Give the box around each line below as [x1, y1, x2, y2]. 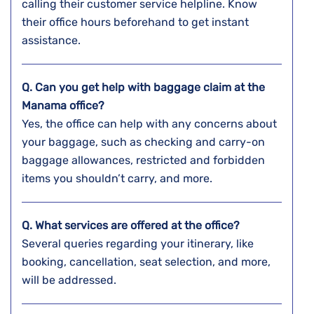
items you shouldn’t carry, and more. [22, 172, 215, 186]
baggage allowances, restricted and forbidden [22, 153, 265, 168]
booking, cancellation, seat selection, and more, [22, 255, 271, 269]
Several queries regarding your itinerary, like [22, 237, 254, 251]
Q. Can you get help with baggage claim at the [22, 81, 265, 95]
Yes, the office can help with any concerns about [22, 117, 277, 131]
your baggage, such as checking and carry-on [22, 135, 265, 149]
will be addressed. [22, 273, 119, 287]
